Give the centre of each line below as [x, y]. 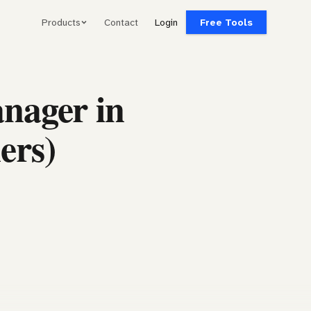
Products [61, 22]
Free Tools [226, 22]
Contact [121, 22]
